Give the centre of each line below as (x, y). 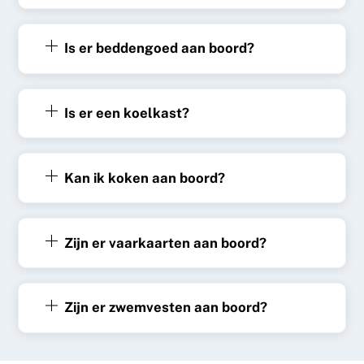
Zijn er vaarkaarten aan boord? (165, 243)
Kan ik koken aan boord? (144, 178)
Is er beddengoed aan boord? (159, 48)
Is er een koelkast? (126, 113)
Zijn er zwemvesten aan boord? (165, 308)
